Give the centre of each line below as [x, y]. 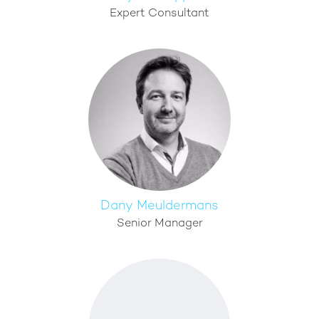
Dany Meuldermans [159, 206]
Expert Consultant [159, 14]
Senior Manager [159, 224]
